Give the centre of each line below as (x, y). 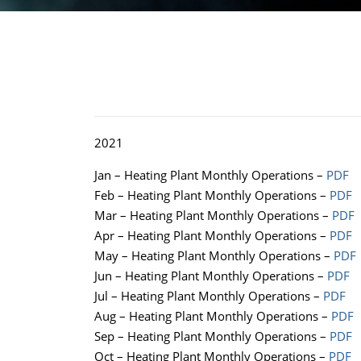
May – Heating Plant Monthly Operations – (214, 256)
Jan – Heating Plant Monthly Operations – (210, 175)
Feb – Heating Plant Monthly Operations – (212, 195)
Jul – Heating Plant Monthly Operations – (209, 296)
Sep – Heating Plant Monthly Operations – (212, 336)
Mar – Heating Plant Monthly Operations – (213, 216)
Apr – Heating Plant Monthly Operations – (212, 236)
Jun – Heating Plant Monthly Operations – (211, 276)
